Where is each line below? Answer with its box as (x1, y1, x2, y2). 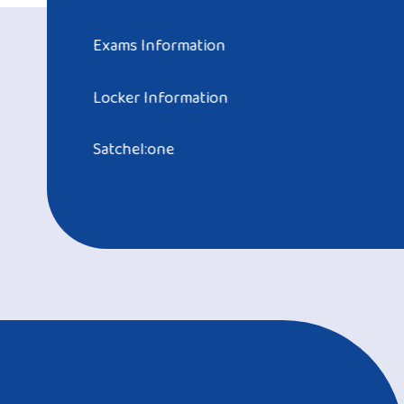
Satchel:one (93, 137, 175, 163)
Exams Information (93, 33, 226, 60)
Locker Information (93, 85, 229, 111)
